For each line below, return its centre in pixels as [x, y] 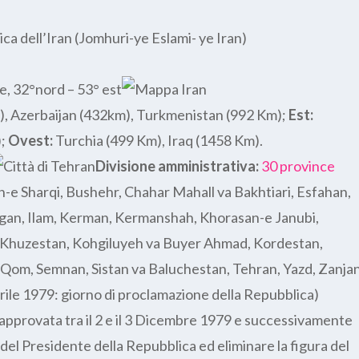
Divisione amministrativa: [177, 165]
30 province [298, 165]
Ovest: [31, 140]
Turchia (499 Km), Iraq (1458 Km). [158, 140]
